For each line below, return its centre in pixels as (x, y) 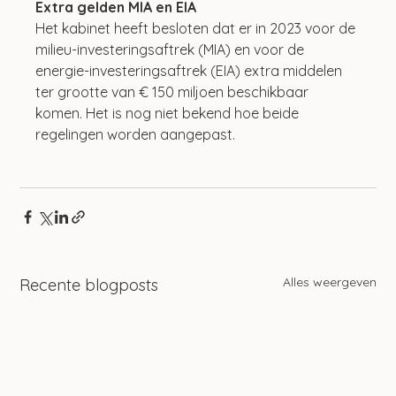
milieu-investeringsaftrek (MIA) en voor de (172, 49)
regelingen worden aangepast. (137, 134)
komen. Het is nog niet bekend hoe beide (169, 113)
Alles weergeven (329, 282)
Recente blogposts (89, 285)
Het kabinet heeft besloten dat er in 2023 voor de (198, 28)
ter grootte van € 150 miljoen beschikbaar (174, 91)
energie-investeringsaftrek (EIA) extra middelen (191, 70)
